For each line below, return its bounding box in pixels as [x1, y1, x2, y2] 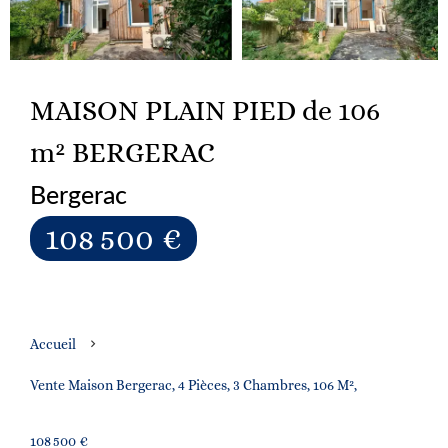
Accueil [30, 336, 76, 352]
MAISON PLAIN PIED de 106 [30, 95, 380, 127]
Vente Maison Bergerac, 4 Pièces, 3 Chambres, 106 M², [30, 377, 357, 393]
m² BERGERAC [30, 137, 215, 169]
